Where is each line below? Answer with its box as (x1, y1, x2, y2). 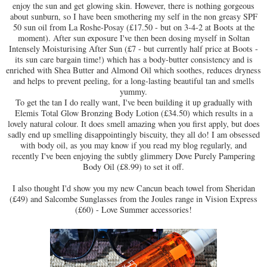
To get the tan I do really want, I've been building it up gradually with (15, 96, 252, 108)
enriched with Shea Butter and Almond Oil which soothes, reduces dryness (6, 64, 261, 76)
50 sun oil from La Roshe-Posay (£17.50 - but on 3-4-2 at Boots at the (13, 21, 254, 33)
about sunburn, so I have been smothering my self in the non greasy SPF (10, 10, 257, 22)
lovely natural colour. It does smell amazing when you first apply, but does (7, 117, 260, 129)
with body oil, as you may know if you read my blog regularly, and (20, 139, 247, 151)
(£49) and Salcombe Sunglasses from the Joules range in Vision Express (10, 193, 257, 204)
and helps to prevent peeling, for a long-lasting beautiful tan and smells (13, 74, 254, 86)
